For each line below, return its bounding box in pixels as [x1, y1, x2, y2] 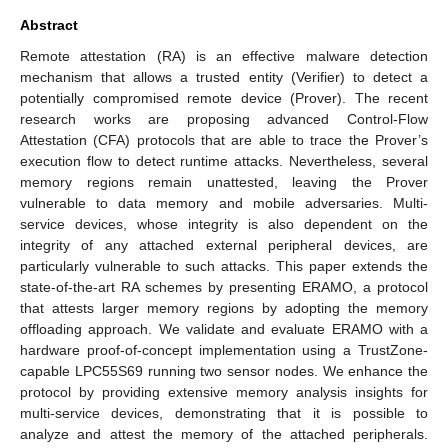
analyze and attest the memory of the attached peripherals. [20, 425, 428, 442]
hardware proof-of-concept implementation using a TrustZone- [20, 341, 428, 358]
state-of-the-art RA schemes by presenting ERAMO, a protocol [20, 278, 428, 295]
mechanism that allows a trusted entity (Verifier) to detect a [20, 68, 428, 85]
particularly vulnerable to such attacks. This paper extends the [20, 257, 428, 274]
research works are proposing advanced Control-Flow [20, 110, 428, 127]
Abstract [20, 16, 78, 33]
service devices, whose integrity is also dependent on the [20, 215, 428, 232]
